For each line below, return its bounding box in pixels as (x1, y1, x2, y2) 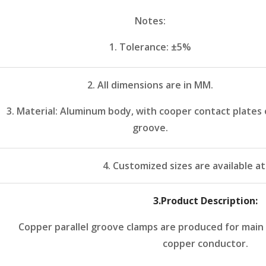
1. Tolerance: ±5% (109, 40, 191, 54)
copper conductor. (162, 237, 248, 251)
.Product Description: (158, 194, 258, 208)
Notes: (135, 14, 166, 28)
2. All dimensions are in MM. (87, 78, 213, 92)
